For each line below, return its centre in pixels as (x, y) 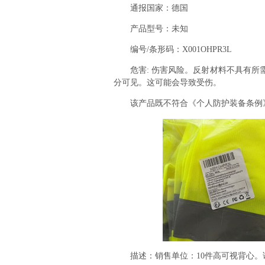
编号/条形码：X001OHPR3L (173, 49)
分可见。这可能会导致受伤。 (167, 83)
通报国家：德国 (151, 8)
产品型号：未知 (151, 29)
